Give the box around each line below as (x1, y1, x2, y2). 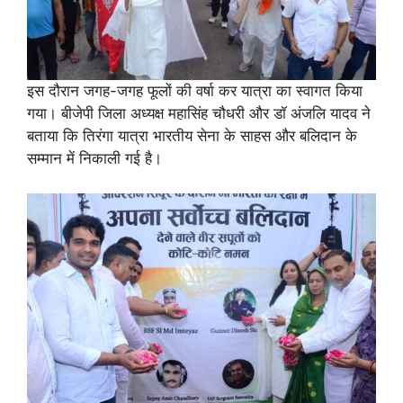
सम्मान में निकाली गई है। (27, 149, 162, 168)
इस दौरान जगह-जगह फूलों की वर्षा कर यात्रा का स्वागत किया (27, 82, 363, 101)
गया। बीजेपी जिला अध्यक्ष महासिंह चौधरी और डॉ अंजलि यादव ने (27, 104, 371, 123)
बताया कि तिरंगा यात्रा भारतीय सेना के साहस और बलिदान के (27, 127, 357, 146)
